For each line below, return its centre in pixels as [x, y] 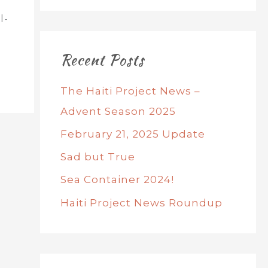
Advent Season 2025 [118, 111]
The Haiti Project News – [130, 91]
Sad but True [98, 157]
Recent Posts [102, 60]
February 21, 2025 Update [133, 134]
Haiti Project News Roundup [141, 202]
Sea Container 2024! [117, 180]
